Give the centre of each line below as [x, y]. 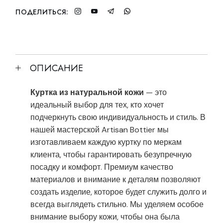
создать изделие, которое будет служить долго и [119, 192]
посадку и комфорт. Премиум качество [102, 167]
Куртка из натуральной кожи [88, 93]
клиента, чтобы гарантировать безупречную [111, 155]
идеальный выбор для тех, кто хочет [97, 105]
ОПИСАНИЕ [57, 68]
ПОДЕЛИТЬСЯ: [42, 12]
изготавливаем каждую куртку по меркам [106, 142]
